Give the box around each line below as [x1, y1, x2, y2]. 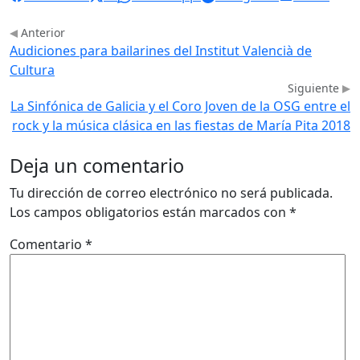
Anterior [18, 24, 65, 40]
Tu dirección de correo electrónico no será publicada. [10, 183, 333, 202]
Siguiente [288, 80, 342, 96]
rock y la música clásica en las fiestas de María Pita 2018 [12, 116, 350, 134]
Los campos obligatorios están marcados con [10, 202, 289, 221]
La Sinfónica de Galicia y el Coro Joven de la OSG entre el [10, 96, 350, 115]
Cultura [10, 60, 55, 79]
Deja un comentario [10, 152, 184, 178]
